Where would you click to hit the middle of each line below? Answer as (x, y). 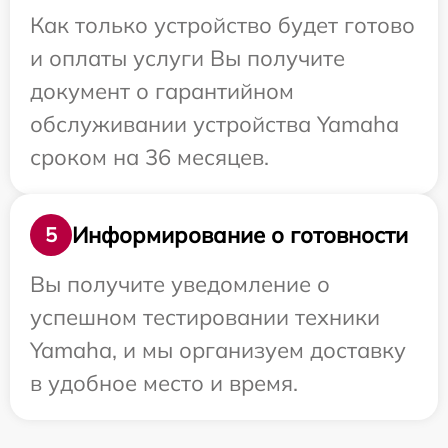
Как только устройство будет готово (222, 25)
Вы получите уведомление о (180, 284)
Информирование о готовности (240, 234)
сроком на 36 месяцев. (149, 157)
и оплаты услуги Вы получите (187, 58)
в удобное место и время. (164, 383)
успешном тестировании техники (205, 317)
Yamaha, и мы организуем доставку (218, 350)
